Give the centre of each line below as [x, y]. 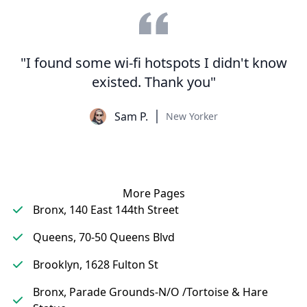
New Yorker [192, 116]
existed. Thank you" [153, 82]
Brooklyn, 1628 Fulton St [96, 265]
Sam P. [131, 116]
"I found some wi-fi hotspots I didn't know [153, 63]
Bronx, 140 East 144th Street [106, 210]
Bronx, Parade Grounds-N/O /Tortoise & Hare [150, 292]
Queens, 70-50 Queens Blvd [104, 237]
